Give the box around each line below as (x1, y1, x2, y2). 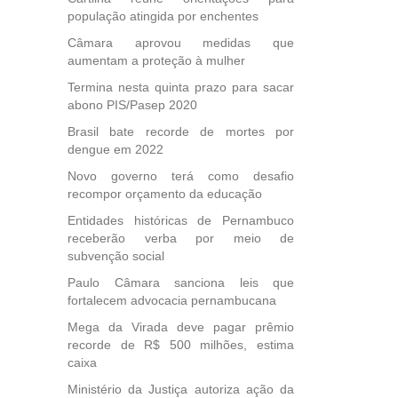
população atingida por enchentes (68, 9, 259, 23)
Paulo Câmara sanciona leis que (68, 275, 294, 290)
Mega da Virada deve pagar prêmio (68, 320, 294, 334)
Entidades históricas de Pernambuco (68, 213, 294, 227)
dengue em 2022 (68, 142, 163, 156)
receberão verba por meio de (68, 231, 294, 245)
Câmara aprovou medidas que (68, 36, 294, 50)
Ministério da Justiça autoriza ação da (68, 382, 294, 396)
